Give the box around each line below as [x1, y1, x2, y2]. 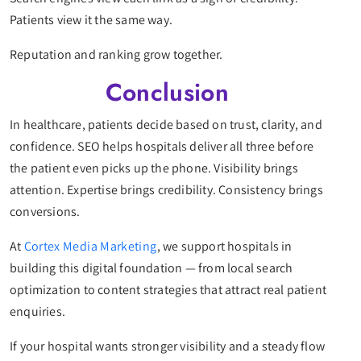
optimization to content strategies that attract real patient [10, 281, 327, 299]
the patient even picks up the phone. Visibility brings [10, 160, 298, 177]
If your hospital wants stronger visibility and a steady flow [10, 338, 326, 355]
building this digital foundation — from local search [10, 259, 293, 277]
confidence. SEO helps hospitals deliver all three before [10, 138, 314, 156]
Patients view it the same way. [10, 11, 176, 29]
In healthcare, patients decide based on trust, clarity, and [10, 116, 322, 134]
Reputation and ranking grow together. [10, 46, 226, 64]
